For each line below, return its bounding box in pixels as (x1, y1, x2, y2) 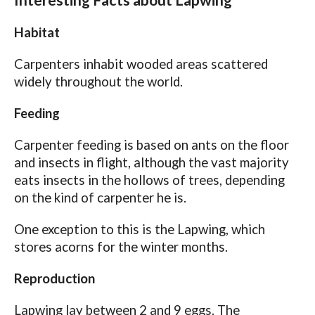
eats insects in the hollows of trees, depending (13, 172, 285, 188)
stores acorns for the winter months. (13, 239, 228, 255)
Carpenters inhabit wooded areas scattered (13, 56, 268, 72)
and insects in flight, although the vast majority (13, 155, 289, 171)
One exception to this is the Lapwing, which (13, 221, 265, 238)
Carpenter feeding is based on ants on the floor (13, 137, 289, 153)
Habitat (13, 25, 60, 41)
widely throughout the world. (13, 74, 183, 90)
